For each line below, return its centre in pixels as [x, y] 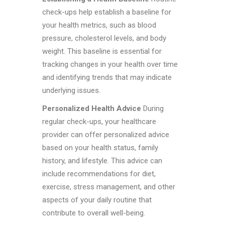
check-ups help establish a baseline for [107, 12]
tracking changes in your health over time [110, 65]
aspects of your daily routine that [97, 200]
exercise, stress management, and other [109, 187]
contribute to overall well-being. [94, 213]
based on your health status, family [100, 148]
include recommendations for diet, [99, 174]
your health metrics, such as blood [99, 25]
